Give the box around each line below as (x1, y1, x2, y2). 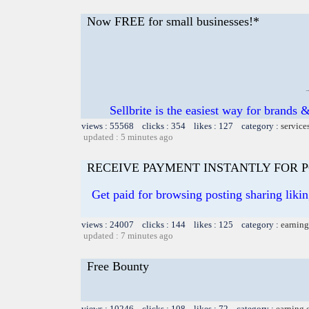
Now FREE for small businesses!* (87, 14, 259, 28)
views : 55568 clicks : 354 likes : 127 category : (81, 120, 281, 131)
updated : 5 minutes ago (83, 131, 173, 142)
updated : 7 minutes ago (83, 230, 173, 241)
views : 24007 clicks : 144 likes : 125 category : (81, 219, 281, 230)
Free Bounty (87, 259, 149, 273)
